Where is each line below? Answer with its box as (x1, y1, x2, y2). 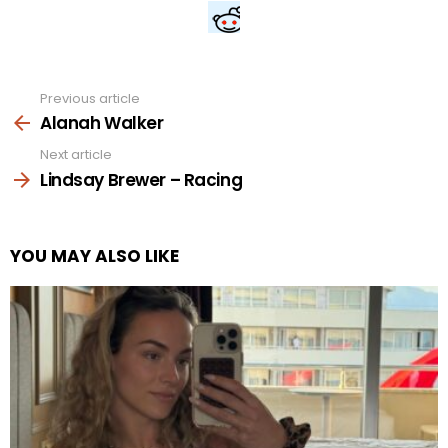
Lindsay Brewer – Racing (40, 167, 243, 192)
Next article (40, 145, 112, 165)
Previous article (40, 88, 140, 108)
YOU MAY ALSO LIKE (10, 243, 179, 268)
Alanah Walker (40, 111, 164, 136)
